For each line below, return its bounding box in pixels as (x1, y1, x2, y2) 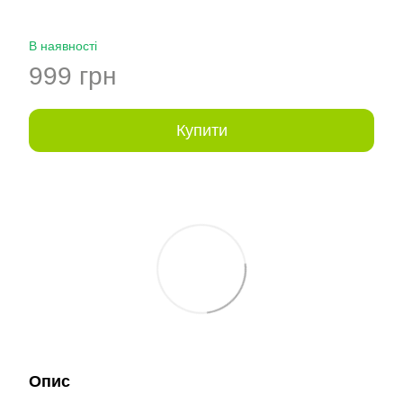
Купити (175, 121, 228, 139)
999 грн (29, 62, 116, 90)
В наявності (29, 39, 97, 53)
